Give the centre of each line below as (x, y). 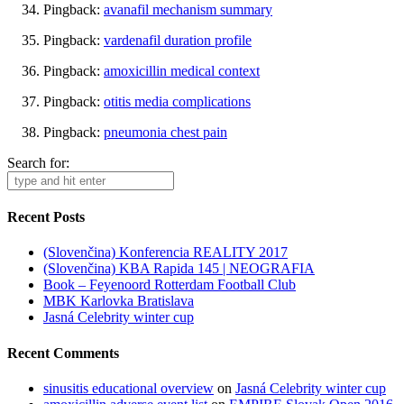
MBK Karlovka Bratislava (119, 301)
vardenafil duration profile (178, 40)
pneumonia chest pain (165, 132)
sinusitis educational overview (129, 388)
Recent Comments (63, 353)
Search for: (38, 162)
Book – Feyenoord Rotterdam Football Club (170, 285)
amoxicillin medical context (182, 70)
